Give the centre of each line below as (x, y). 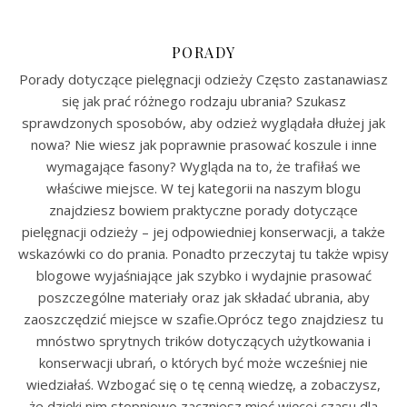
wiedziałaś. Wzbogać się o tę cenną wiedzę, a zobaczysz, (203, 384)
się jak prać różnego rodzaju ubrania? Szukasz (203, 101)
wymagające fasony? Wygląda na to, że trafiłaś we (203, 166)
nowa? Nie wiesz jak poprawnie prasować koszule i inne (203, 144)
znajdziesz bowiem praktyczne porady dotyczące (203, 210)
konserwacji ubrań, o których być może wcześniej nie (203, 362)
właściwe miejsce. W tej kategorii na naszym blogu (203, 188)
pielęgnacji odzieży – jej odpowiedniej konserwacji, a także (203, 232)
